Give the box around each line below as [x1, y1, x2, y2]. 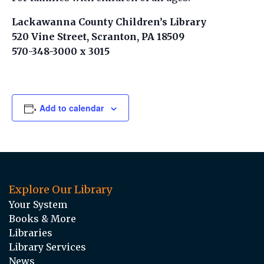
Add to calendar [39, 101, 104, 114]
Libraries [9, 226, 52, 239]
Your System [9, 198, 67, 210]
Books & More [9, 212, 76, 225]
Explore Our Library [9, 182, 112, 196]
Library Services [9, 240, 86, 253]
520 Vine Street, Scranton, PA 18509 [12, 30, 184, 42]
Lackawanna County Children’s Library [12, 15, 206, 28]
